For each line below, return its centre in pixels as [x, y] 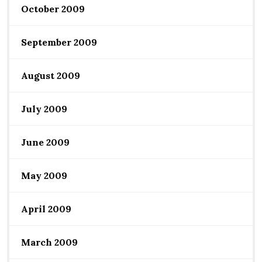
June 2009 [45, 142]
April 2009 [46, 208]
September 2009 [59, 42]
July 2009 [44, 108]
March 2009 [49, 242]
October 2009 [53, 8]
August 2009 [51, 75]
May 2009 [44, 175]
